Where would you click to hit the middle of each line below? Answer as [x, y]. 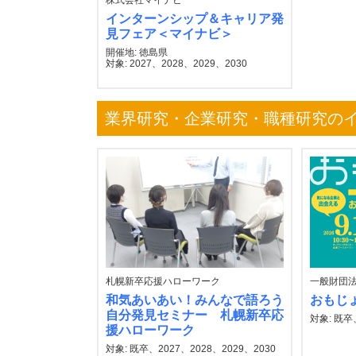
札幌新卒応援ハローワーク [163, 281]
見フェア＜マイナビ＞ [169, 34]
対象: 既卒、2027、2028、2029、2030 [191, 349]
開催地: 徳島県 [137, 52]
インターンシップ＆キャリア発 [195, 19]
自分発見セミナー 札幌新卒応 [195, 315]
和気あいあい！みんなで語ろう [195, 300]
